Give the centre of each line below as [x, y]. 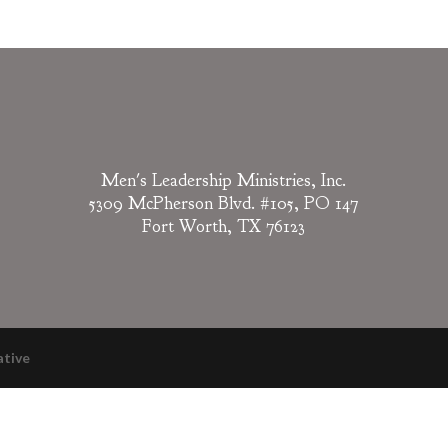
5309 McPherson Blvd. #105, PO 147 [224, 203]
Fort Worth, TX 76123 [224, 226]
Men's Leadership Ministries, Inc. [224, 180]
